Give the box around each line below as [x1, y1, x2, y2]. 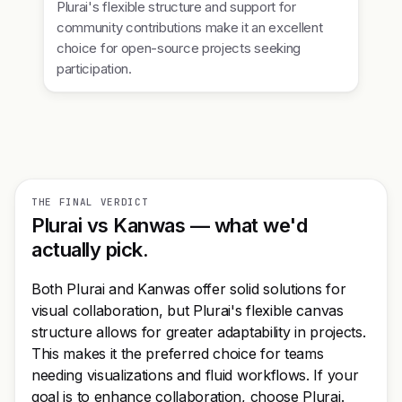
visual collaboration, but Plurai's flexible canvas [31, 301, 344, 319]
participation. [57, 60, 132, 77]
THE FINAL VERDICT [31, 196, 149, 208]
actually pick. [31, 238, 149, 261]
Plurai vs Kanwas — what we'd [31, 214, 308, 237]
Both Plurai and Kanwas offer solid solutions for [31, 280, 346, 298]
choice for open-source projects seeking [57, 39, 301, 57]
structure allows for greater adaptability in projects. [31, 323, 366, 341]
